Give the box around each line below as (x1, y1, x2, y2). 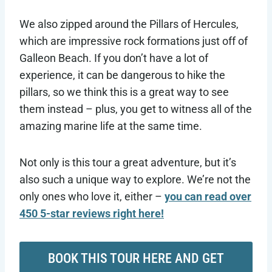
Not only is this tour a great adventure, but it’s (19, 156, 236, 169)
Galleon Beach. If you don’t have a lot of (19, 52, 208, 65)
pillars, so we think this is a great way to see (19, 86, 229, 99)
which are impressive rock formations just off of (19, 35, 248, 48)
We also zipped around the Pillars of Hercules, (19, 18, 239, 31)
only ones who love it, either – (19, 190, 165, 203)
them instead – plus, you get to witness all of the (19, 103, 252, 116)
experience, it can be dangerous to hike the (19, 69, 225, 82)
